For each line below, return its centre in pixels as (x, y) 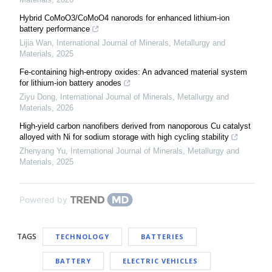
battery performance (55, 29)
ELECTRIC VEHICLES (160, 261)
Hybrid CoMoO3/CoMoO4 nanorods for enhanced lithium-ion (124, 18)
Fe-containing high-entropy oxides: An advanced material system (133, 72)
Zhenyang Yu (42, 151)
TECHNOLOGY (82, 236)
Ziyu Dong (37, 97)
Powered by (43, 199)
